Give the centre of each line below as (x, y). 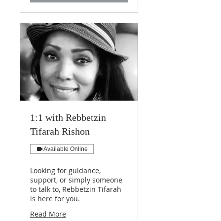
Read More (48, 214)
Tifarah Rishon (60, 131)
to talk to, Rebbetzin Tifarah (76, 189)
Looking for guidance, (65, 170)
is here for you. (55, 198)
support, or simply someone (76, 180)
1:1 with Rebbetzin (68, 117)
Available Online (66, 149)
